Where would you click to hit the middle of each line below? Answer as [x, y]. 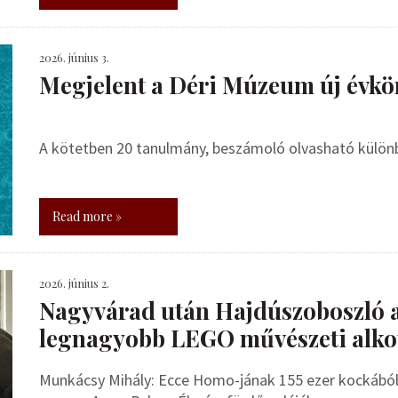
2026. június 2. [74, 283]
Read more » [87, 216]
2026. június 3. [74, 57]
